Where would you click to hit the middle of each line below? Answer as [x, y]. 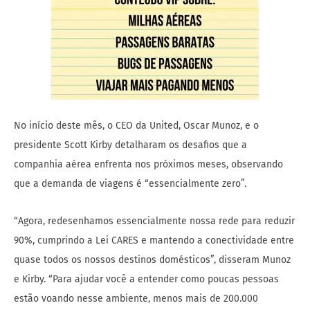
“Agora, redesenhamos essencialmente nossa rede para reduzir [154, 221]
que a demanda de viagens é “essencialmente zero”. [130, 184]
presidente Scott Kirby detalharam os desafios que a [130, 145]
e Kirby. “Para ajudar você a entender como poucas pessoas [146, 280]
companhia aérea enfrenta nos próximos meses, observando [148, 165]
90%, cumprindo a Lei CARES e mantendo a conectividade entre [154, 241]
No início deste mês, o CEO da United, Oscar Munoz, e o [136, 126]
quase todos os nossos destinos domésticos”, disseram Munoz [152, 260]
